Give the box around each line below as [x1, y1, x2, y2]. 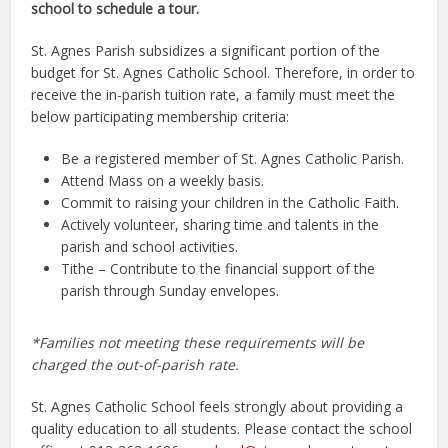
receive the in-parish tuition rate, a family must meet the [31, 85, 396, 104]
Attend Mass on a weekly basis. [61, 171, 265, 190]
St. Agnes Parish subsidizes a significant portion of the [31, 41, 381, 60]
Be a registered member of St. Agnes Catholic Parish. [61, 149, 405, 168]
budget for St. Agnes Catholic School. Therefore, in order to [31, 63, 416, 82]
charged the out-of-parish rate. [31, 355, 240, 374]
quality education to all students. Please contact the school [31, 419, 413, 438]
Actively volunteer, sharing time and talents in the [61, 215, 380, 234]
